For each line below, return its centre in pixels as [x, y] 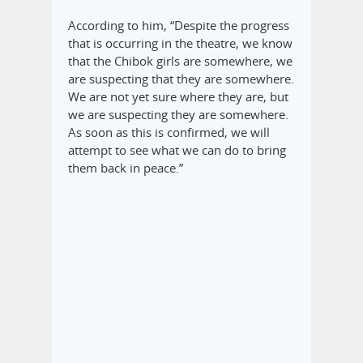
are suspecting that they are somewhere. [181, 79]
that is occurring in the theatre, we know [180, 43]
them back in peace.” [126, 168]
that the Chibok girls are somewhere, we [180, 61]
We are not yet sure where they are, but [178, 96]
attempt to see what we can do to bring [177, 150]
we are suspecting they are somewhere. [178, 114]
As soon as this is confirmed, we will [169, 132]
